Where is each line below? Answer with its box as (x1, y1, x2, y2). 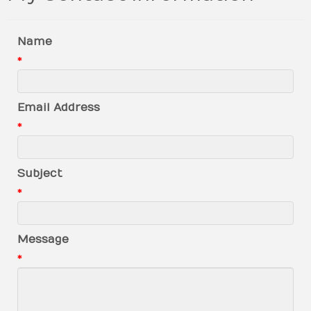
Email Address (17, 101, 100, 114)
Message (17, 233, 69, 246)
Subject (17, 167, 62, 180)
